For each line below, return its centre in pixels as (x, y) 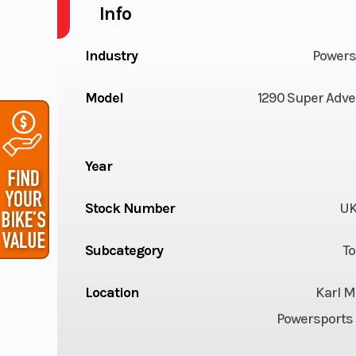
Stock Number (130, 208)
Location (112, 292)
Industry (111, 55)
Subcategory (124, 250)
